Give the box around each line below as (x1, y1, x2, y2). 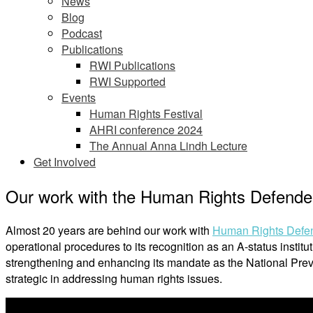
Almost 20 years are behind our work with (6, 221, 212, 238)
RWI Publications (89, 57, 175, 73)
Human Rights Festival (89, 105, 203, 122)
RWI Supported (89, 73, 166, 89)
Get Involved (34, 154, 96, 170)
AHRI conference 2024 (89, 122, 203, 138)
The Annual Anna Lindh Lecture (89, 138, 247, 154)
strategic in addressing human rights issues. (6, 270, 222, 286)
